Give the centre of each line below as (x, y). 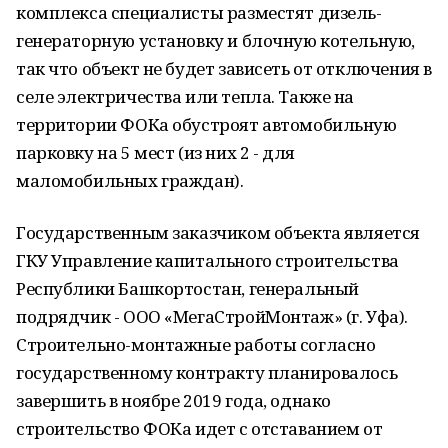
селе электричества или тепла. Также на (185, 96)
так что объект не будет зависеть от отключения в (224, 68)
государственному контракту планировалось (207, 372)
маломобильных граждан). (130, 180)
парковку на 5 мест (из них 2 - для (155, 152)
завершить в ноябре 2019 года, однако (173, 400)
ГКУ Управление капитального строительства (207, 260)
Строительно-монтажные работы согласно (196, 344)
